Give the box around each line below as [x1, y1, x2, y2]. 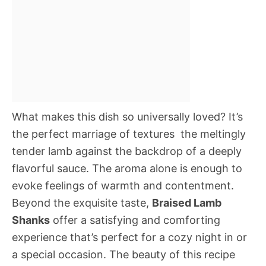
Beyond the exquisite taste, [12, 197, 152, 209]
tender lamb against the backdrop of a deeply [12, 145, 242, 157]
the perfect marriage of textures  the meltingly [12, 128, 246, 140]
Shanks [12, 214, 50, 226]
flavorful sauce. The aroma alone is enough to [12, 162, 242, 175]
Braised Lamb [152, 197, 221, 209]
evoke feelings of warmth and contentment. [12, 179, 234, 192]
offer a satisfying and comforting [50, 214, 220, 226]
